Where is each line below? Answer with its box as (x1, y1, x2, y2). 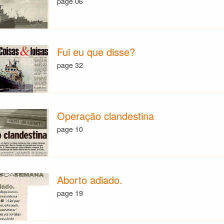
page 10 (57, 124, 83, 134)
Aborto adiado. (57, 172, 123, 187)
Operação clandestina (57, 108, 154, 123)
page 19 (57, 188, 83, 198)
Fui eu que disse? (57, 44, 135, 59)
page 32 (57, 60, 83, 70)
